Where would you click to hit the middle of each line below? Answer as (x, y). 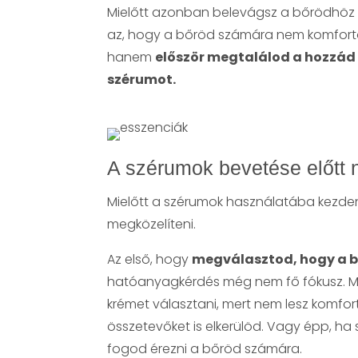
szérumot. (142, 79)
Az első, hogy (150, 259)
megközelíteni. (152, 224)
